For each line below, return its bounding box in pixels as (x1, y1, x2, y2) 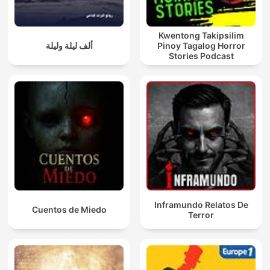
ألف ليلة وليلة (45, 40, 93, 51)
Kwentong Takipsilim (158, 30, 244, 41)
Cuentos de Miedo (31, 204, 107, 215)
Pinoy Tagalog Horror (157, 40, 245, 51)
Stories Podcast (168, 51, 234, 61)
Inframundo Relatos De (154, 199, 248, 210)
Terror (188, 209, 214, 220)
